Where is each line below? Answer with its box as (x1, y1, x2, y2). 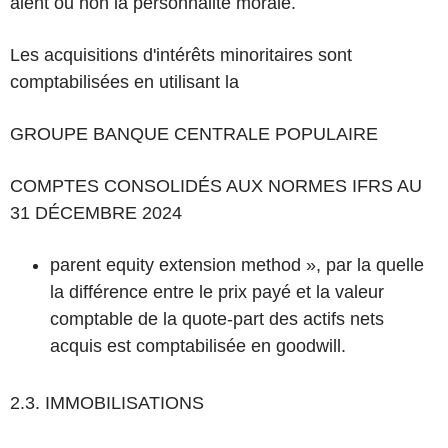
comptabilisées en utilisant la (10, 72, 239, 92)
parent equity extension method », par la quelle (50, 255, 424, 275)
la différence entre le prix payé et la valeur (50, 282, 384, 302)
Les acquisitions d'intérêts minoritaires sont (10, 45, 352, 65)
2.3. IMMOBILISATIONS (10, 393, 204, 413)
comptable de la (50, 309, 177, 329)
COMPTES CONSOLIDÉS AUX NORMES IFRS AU (10, 176, 422, 196)
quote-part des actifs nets (177, 309, 384, 329)
